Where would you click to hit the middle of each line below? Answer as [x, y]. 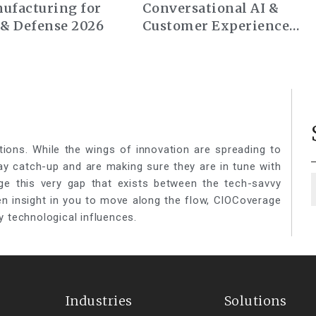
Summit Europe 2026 [213, 44]
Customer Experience [216, 26]
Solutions [255, 300]
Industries [99, 300]
